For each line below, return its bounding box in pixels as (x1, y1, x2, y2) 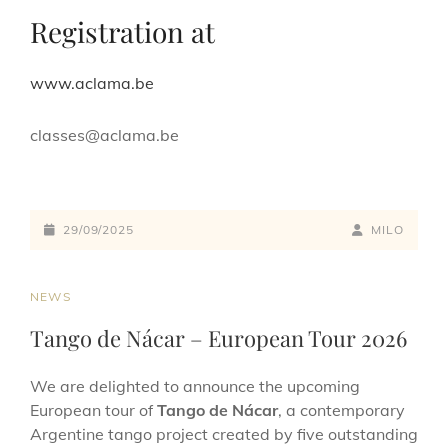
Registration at (30, 12, 215, 50)
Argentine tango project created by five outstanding (30, 423, 418, 444)
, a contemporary (278, 399, 405, 420)
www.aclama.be (30, 72, 154, 93)
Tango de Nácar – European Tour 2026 (30, 322, 407, 353)
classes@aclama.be (30, 124, 179, 145)
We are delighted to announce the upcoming (30, 375, 360, 396)
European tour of (30, 399, 157, 420)
